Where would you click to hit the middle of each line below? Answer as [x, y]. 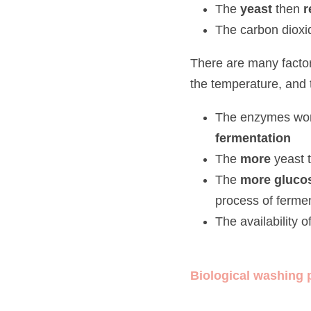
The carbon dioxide [262, 29]
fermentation [245, 179]
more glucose [271, 158]
